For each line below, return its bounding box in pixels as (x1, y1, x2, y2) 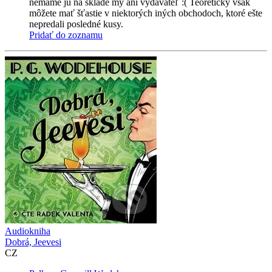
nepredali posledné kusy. (29, 19, 123, 30)
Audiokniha (5, 226, 50, 237)
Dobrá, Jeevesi (5, 237, 61, 248)
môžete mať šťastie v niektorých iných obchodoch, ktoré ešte (29, 8, 262, 19)
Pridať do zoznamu (29, 30, 103, 41)
